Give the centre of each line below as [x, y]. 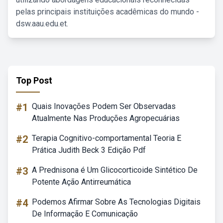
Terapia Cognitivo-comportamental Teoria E [107, 138]
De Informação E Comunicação [85, 214]
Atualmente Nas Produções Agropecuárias [106, 118]
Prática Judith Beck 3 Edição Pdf [89, 150]
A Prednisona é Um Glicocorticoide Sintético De [115, 170]
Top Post [34, 80]
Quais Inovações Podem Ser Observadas [104, 106]
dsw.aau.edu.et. [42, 24]
